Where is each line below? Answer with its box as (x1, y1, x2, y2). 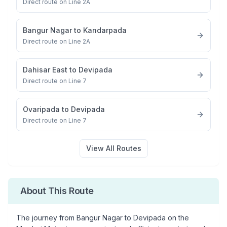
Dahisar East (23, 65, 67, 74)
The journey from (16, 213, 77, 222)
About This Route (20, 185, 94, 196)
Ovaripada (23, 105, 60, 113)
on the (166, 213, 189, 222)
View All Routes (86, 144, 141, 153)
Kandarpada (83, 26, 127, 34)
